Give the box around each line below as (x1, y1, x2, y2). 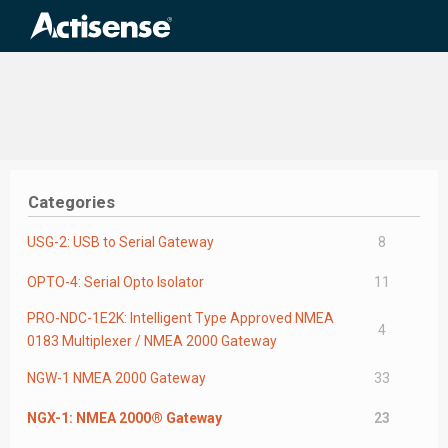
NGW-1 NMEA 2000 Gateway (27, 369, 206, 386)
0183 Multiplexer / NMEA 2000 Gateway (27, 333, 277, 350)
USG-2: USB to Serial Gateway (27, 233, 214, 250)
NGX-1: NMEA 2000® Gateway (27, 410, 222, 426)
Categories (28, 192, 116, 213)
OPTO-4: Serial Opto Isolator (27, 273, 204, 290)
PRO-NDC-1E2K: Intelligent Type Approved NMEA (27, 310, 334, 327)
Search (222, 4, 279, 26)
